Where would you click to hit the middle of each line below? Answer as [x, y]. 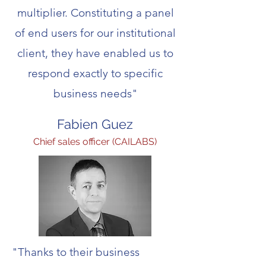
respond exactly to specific [95, 73]
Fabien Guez [95, 124]
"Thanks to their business [76, 252]
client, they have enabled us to [95, 53]
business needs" [95, 94]
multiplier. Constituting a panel [95, 13]
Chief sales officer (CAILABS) [95, 142]
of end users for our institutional [95, 33]
